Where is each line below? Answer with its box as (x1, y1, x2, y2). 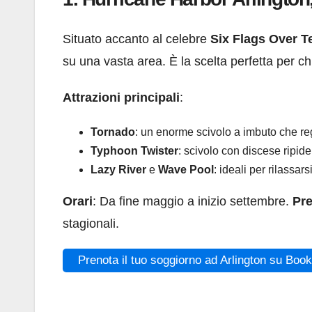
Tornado (91, 125, 135, 138)
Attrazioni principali (63, 90, 180, 104)
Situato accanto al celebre (63, 31, 210, 46)
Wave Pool (158, 163, 214, 175)
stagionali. (63, 216, 119, 231)
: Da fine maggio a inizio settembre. (93, 194, 292, 208)
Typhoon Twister (91, 144, 178, 157)
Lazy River (91, 163, 146, 175)
